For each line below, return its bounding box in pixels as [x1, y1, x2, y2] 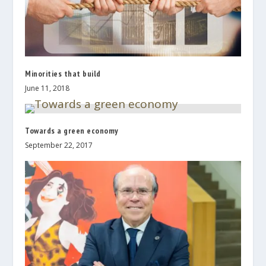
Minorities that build [25, 68, 101, 79]
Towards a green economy [25, 125, 119, 136]
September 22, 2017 [25, 140, 93, 150]
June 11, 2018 [25, 83, 70, 93]
